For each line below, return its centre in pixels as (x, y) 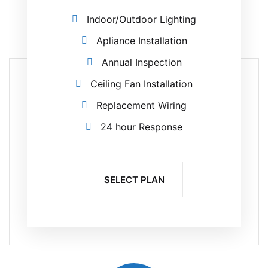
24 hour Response (141, 127)
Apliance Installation (141, 40)
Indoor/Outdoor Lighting (141, 19)
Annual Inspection (141, 62)
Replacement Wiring (141, 105)
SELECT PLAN (134, 179)
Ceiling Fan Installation (141, 83)
